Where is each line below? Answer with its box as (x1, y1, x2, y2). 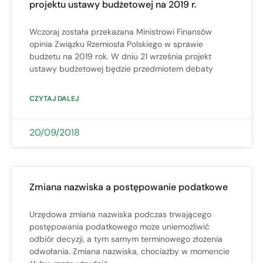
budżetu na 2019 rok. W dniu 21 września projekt (29, 50, 211, 62)
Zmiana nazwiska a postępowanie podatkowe (29, 180, 228, 193)
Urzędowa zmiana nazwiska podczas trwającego (29, 208, 211, 220)
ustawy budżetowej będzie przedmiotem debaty (29, 63, 213, 74)
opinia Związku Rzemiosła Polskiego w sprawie (29, 38, 203, 49)
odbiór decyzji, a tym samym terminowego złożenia (29, 233, 222, 244)
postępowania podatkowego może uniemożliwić (29, 221, 210, 232)
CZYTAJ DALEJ (29, 93, 79, 103)
